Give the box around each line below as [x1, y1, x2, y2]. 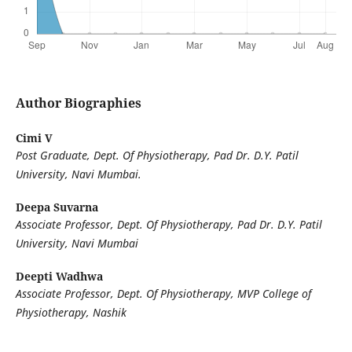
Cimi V [15, 130, 53, 146]
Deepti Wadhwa [15, 269, 103, 284]
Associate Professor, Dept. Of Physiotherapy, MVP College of [15, 286, 311, 302]
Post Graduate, [15, 148, 93, 163]
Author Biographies [15, 94, 141, 112]
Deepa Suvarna [15, 200, 98, 215]
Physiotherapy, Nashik [15, 305, 126, 321]
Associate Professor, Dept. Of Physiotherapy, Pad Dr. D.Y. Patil [15, 217, 322, 233]
